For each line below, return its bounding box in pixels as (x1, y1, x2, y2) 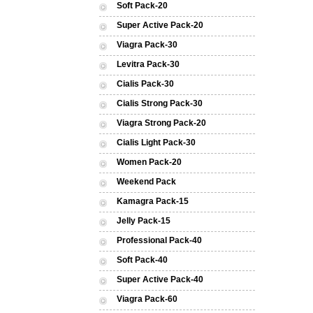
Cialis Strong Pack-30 (117, 99, 203, 108)
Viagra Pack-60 (117, 294, 177, 304)
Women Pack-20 (117, 157, 182, 167)
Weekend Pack (117, 177, 176, 187)
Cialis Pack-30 (117, 79, 174, 89)
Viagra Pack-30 (117, 40, 177, 50)
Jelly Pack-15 (117, 216, 170, 226)
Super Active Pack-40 (117, 275, 203, 284)
